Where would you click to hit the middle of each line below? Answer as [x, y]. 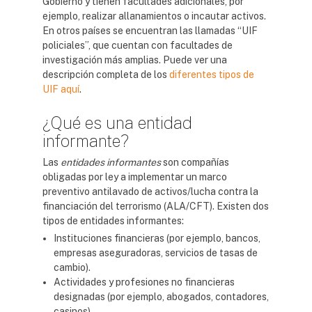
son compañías [195, 162]
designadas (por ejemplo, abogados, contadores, [161, 297]
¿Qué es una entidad [117, 123]
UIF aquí [61, 89]
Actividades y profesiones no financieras [144, 282]
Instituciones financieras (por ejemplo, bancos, [157, 238]
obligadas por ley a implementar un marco [135, 177]
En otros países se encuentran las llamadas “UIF [150, 31]
